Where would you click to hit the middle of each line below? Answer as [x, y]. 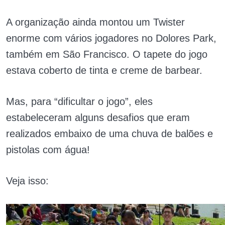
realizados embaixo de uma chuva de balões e [109, 134]
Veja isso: [27, 181]
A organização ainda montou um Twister [95, 22]
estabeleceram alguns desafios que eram [98, 118]
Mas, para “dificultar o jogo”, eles [79, 102]
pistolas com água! [48, 150]
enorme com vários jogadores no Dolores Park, [111, 38]
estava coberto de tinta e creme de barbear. [104, 71]
